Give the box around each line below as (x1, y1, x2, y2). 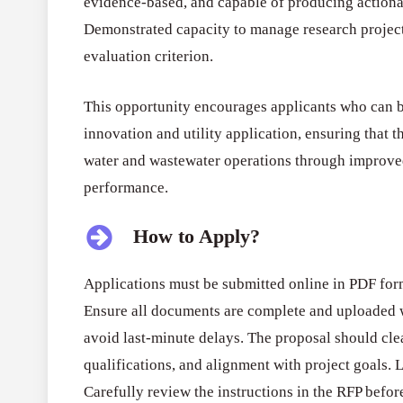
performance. (84, 178, 169, 196)
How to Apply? (133, 225, 261, 248)
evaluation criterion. (84, 48, 214, 66)
